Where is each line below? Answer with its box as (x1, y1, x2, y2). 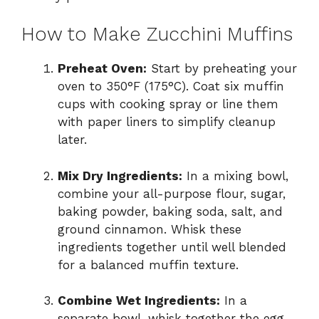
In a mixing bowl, (182, 168, 288, 183)
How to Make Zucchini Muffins (21, 23, 293, 46)
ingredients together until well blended (58, 239, 286, 254)
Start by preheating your (147, 61, 297, 76)
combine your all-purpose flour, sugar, (58, 186, 286, 201)
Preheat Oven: (58, 61, 147, 76)
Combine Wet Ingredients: (58, 293, 220, 308)
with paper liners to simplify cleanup (58, 115, 276, 130)
